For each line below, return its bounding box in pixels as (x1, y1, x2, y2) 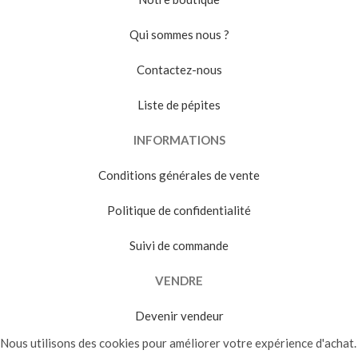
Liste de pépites (137, 97, 221, 112)
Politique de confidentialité (107, 202, 251, 217)
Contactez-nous (136, 62, 222, 77)
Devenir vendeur (134, 308, 224, 323)
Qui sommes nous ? (129, 26, 229, 42)
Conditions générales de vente (98, 167, 260, 182)
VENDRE (155, 272, 203, 288)
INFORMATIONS (133, 132, 225, 147)
